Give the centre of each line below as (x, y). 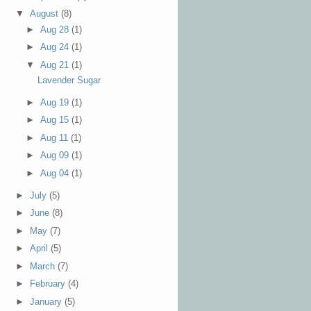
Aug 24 (56, 47)
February (49, 284)
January (47, 301)
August (45, 14)
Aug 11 (56, 137)
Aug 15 (56, 120)
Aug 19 (56, 102)
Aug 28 (56, 29)
